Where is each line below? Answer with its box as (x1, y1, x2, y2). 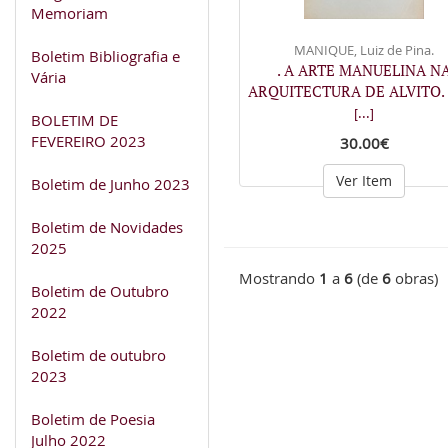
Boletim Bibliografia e (31, 45, 180, 66)
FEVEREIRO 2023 (31, 130, 146, 151)
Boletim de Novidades (31, 216, 183, 237)
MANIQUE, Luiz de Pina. (294, 40, 434, 59)
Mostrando (239, 268, 319, 288)
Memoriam (31, 2, 108, 23)
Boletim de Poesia (31, 408, 155, 429)
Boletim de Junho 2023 (31, 173, 190, 194)
